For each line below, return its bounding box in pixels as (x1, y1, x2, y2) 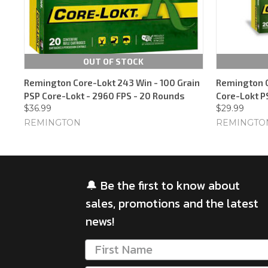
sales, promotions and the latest (86, 194, 258, 212)
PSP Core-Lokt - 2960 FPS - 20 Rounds (23, 90, 185, 101)
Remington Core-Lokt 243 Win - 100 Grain (23, 77, 200, 88)
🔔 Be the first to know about (86, 176, 240, 194)
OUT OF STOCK (83, 56, 144, 66)
